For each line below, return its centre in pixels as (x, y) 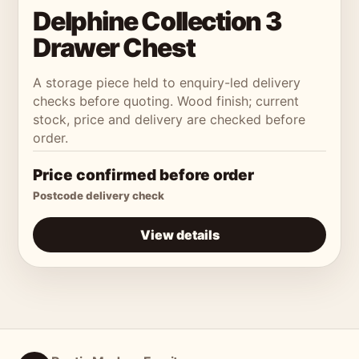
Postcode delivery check (99, 195)
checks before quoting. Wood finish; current (166, 101)
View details (179, 234)
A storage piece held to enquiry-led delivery (167, 82)
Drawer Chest (114, 47)
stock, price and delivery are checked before (169, 119)
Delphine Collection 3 (157, 21)
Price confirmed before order (144, 175)
